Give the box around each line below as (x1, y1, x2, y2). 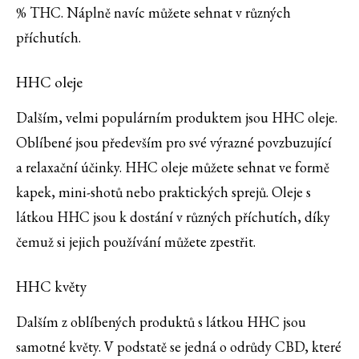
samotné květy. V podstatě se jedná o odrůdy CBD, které (16, 337, 341, 357)
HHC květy (16, 276, 87, 297)
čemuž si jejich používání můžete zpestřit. (16, 232, 259, 252)
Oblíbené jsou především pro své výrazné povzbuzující (16, 133, 332, 152)
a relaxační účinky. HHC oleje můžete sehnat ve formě (16, 158, 329, 177)
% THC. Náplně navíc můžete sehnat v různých (16, 3, 291, 22)
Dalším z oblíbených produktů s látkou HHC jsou (16, 313, 306, 332)
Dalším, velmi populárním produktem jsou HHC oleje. (16, 108, 337, 127)
